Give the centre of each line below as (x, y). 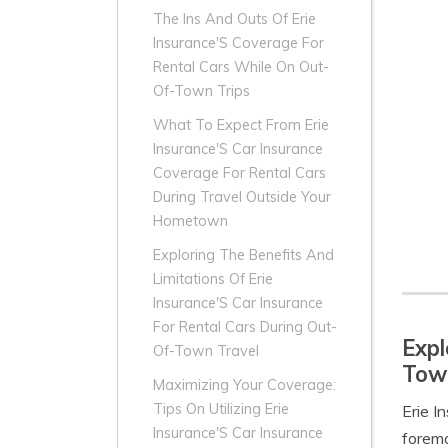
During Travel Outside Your (242, 197)
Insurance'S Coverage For (238, 43)
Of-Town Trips (201, 91)
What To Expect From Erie (241, 125)
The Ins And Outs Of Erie (234, 19)
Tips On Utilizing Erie (221, 409)
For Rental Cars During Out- (245, 327)
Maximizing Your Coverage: (244, 385)
